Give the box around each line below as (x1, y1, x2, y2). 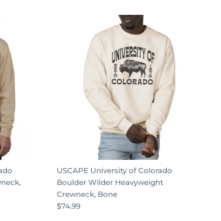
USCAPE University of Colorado (56, 165, 172, 175)
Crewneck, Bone (56, 189, 117, 199)
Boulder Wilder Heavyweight (56, 177, 163, 187)
